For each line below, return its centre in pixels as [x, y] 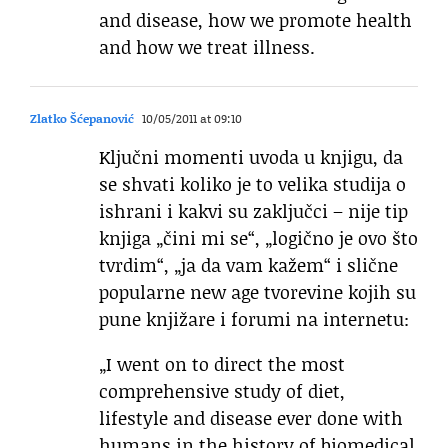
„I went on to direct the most [222, 364]
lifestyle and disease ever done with [251, 418]
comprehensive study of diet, [222, 391]
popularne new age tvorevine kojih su [257, 292]
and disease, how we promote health [255, 20]
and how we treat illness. [207, 47]
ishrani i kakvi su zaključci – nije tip [253, 211]
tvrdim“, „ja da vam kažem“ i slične [248, 265]
